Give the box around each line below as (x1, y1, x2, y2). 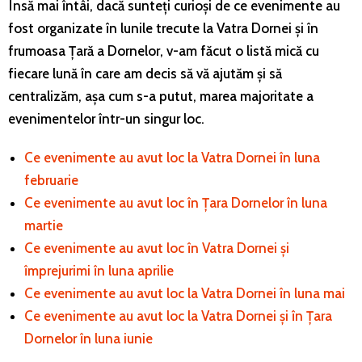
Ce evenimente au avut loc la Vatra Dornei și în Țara (24, 307, 332, 324)
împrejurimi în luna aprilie (24, 262, 174, 279)
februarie (24, 171, 78, 188)
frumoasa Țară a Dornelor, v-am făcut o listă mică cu (8, 42, 319, 59)
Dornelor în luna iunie (24, 330, 153, 347)
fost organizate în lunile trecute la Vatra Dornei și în (8, 19, 318, 36)
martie (24, 217, 63, 234)
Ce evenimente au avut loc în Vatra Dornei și (24, 239, 289, 256)
